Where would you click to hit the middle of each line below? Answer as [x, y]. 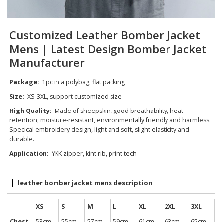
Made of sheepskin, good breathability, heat [118, 111]
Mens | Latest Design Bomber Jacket [108, 49]
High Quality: [31, 111]
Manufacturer [47, 63]
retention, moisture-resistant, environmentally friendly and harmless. [110, 120]
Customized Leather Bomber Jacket [105, 35]
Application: [29, 154]
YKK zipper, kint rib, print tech [93, 154]
